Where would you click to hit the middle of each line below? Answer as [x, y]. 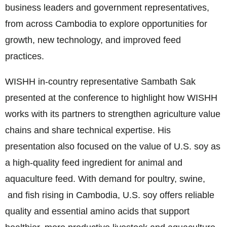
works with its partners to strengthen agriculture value [113, 114]
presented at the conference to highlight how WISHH [111, 98]
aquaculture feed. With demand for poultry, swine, [105, 179]
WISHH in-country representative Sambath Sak [100, 82]
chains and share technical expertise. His [88, 130]
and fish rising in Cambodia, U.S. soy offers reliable [110, 195]
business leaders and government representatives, [107, 8]
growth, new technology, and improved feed [93, 40]
